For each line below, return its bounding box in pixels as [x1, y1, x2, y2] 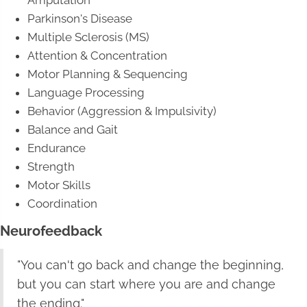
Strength [27, 159, 75, 173]
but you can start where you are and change [17, 277, 275, 291]
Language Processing [27, 85, 145, 99]
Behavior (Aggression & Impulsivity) [27, 103, 217, 118]
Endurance [27, 140, 86, 155]
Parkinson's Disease [27, 11, 132, 25]
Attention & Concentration [27, 48, 167, 62]
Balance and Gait [27, 122, 118, 136]
